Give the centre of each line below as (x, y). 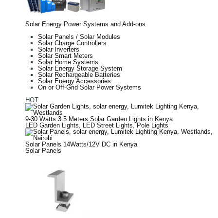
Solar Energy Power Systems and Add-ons (85, 24)
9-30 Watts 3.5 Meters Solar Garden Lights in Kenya (99, 119)
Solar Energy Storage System (80, 68)
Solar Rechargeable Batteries (79, 74)
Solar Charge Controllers (72, 43)
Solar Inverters (59, 49)
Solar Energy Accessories (74, 81)
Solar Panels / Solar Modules (79, 36)
